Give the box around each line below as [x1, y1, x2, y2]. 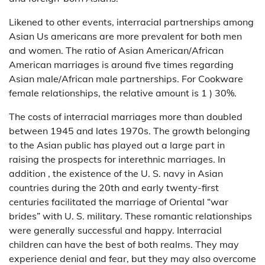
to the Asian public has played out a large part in [9, 138, 225, 151]
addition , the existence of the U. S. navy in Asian [9, 167, 223, 179]
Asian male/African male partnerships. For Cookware [9, 72, 243, 85]
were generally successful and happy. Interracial [9, 224, 222, 236]
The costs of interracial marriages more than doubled [9, 110, 243, 122]
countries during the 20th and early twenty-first [9, 181, 219, 193]
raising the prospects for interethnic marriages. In [9, 153, 225, 165]
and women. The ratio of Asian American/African [9, 44, 224, 56]
